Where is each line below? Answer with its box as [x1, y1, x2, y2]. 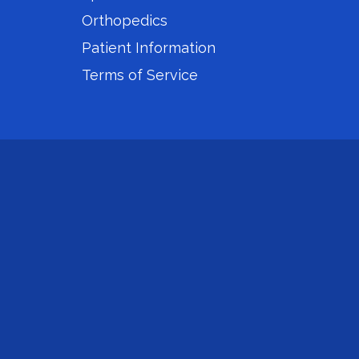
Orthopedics [82, 12, 167, 29]
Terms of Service [82, 67, 198, 83]
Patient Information [82, 39, 216, 56]
